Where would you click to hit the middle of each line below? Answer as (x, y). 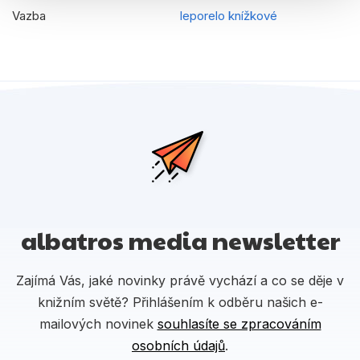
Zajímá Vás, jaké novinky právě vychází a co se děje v (180, 280)
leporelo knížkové (229, 16)
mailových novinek (98, 323)
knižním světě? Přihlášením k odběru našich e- (180, 302)
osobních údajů (178, 345)
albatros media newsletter (180, 239)
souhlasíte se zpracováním (239, 323)
